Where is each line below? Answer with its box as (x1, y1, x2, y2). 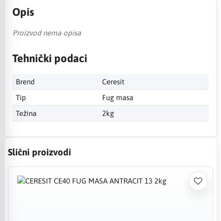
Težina (16, 109, 37, 117)
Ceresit (102, 77, 124, 86)
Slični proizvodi (8, 146, 71, 157)
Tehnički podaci (12, 51, 87, 65)
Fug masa (102, 93, 133, 102)
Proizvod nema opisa (12, 28, 81, 37)
